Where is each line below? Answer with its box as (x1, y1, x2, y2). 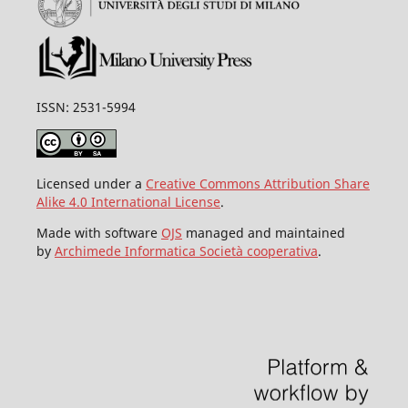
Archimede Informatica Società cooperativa (54, 241, 318, 260)
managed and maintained (181, 223, 345, 241)
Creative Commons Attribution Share (145, 174, 370, 192)
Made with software (36, 223, 161, 241)
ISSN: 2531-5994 (36, 97, 136, 116)
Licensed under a (36, 174, 146, 192)
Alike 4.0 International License (36, 192, 220, 210)
